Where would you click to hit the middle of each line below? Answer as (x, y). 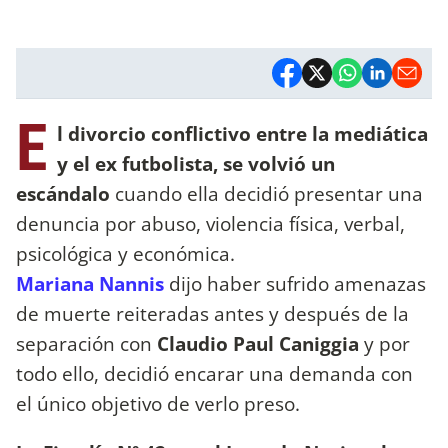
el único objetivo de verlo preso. (160, 403)
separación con (86, 343)
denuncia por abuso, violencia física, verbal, (210, 223)
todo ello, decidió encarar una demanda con (214, 373)
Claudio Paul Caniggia (258, 343)
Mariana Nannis (92, 283)
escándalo (65, 193)
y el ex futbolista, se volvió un (196, 163)
